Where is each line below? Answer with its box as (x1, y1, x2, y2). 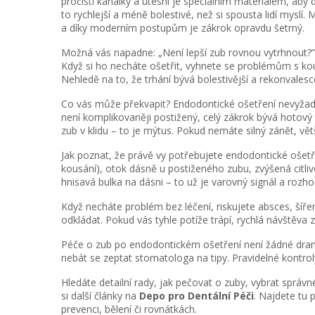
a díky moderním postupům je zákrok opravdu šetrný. (61, 21, 304, 34)
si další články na (61, 289, 139, 302)
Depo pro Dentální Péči (139, 289, 254, 302)
